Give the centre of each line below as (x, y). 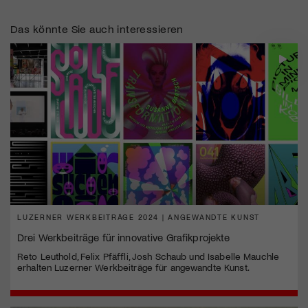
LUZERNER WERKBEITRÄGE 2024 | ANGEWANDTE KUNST (139, 217)
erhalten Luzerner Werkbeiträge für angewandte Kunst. (133, 267)
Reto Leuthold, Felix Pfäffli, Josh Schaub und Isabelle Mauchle (148, 256)
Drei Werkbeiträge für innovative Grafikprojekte (124, 238)
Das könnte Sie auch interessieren (97, 29)
